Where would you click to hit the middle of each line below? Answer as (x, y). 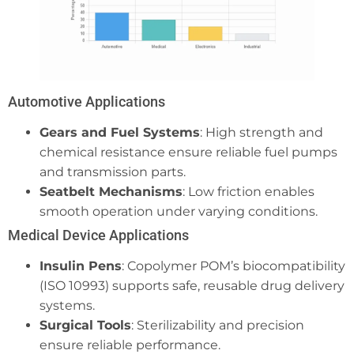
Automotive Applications (87, 101)
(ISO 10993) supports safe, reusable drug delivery (192, 285)
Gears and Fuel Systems (120, 132)
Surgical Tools (85, 325)
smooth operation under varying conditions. (179, 211)
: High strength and (262, 132)
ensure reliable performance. (130, 345)
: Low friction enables (249, 191)
